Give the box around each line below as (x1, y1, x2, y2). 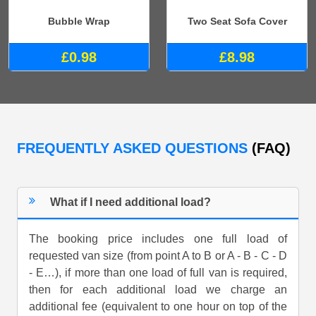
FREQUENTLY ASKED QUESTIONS (17, 140, 252, 156)
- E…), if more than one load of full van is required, (29, 266, 287, 279)
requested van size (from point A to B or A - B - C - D (29, 249, 287, 262)
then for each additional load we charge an (29, 283, 287, 296)
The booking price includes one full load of (29, 232, 287, 245)
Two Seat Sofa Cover (187, 15, 287, 27)
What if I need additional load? (50, 195, 212, 208)
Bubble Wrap (48, 15, 110, 27)
